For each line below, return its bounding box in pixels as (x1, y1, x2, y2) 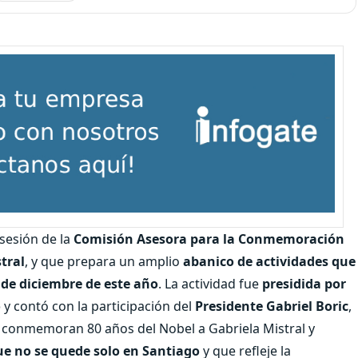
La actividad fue (161, 274, 262, 292)
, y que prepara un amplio (25, 252, 183, 270)
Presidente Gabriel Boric (192, 296, 348, 315)
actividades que (256, 252, 356, 270)
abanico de (183, 252, 256, 270)
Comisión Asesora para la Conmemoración (74, 229, 344, 248)
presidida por (262, 274, 346, 292)
